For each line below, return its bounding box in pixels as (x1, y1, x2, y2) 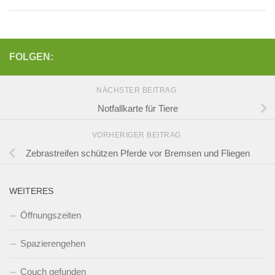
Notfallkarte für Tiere (97, 103, 178, 114)
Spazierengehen (20, 238, 85, 249)
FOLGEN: (9, 52, 53, 63)
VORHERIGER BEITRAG (91, 131, 184, 140)
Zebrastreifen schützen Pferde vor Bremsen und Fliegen (25, 147, 250, 158)
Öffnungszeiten (20, 210, 81, 221)
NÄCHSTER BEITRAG (96, 86, 179, 95)
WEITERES (9, 186, 53, 196)
